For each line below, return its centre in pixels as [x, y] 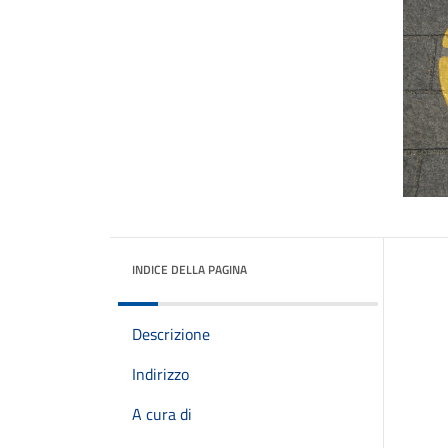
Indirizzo [160, 374]
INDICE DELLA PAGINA [189, 269]
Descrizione [171, 334]
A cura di [162, 414]
